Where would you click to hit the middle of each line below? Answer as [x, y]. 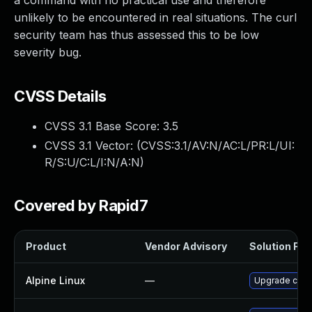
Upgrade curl [281, 280]
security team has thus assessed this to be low [136, 35]
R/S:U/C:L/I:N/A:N [92, 162]
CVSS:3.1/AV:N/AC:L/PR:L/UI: [218, 146]
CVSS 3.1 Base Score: [104, 126]
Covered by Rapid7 [81, 205]
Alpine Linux [55, 280]
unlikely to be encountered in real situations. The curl [155, 17]
